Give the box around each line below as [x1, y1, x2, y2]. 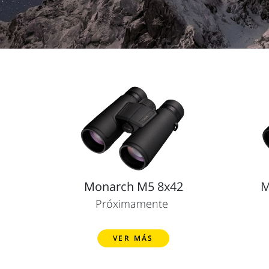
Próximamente [95, 196, 168, 211]
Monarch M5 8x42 [83, 178, 183, 195]
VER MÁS [113, 232, 154, 243]
